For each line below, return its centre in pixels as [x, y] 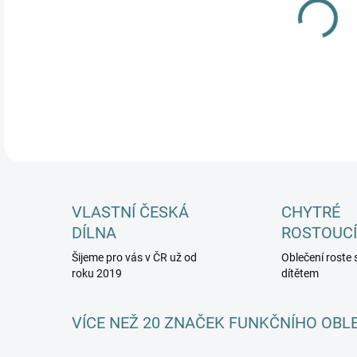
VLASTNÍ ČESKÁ [130, 212]
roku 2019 [97, 273]
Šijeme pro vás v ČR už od [134, 257]
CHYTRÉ [310, 212]
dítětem [300, 273]
